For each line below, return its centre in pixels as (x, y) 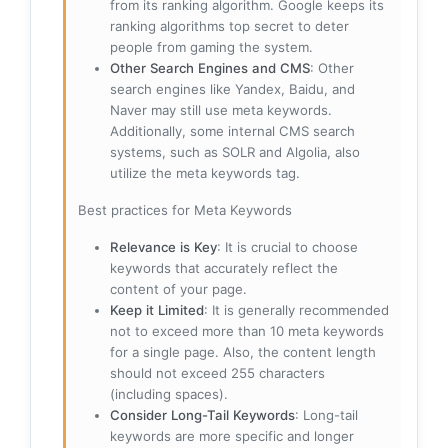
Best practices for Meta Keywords (185, 209)
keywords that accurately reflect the (224, 267)
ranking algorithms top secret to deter (229, 25)
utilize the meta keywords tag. (205, 172)
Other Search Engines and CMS (210, 67)
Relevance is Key (163, 246)
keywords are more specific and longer (232, 435)
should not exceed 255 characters (217, 372)
